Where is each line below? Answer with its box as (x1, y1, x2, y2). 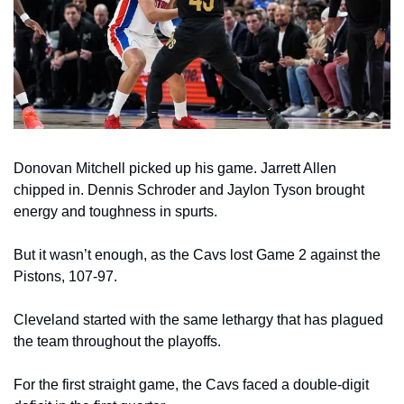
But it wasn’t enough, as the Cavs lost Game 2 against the (14, 247, 381, 263)
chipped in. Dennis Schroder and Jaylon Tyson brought (14, 182, 364, 198)
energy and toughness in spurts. (14, 204, 217, 220)
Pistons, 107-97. (14, 269, 117, 285)
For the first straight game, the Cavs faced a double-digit (14, 377, 369, 393)
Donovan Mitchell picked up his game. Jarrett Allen (14, 161, 336, 177)
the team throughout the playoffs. (14, 334, 221, 350)
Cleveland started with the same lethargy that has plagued (14, 312, 383, 328)
